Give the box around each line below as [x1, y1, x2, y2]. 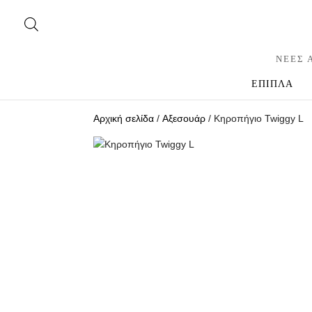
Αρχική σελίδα [93, 113, 155, 124]
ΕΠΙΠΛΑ [251, 79, 293, 89]
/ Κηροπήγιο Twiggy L [205, 113, 304, 124]
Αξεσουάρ [162, 113, 206, 124]
